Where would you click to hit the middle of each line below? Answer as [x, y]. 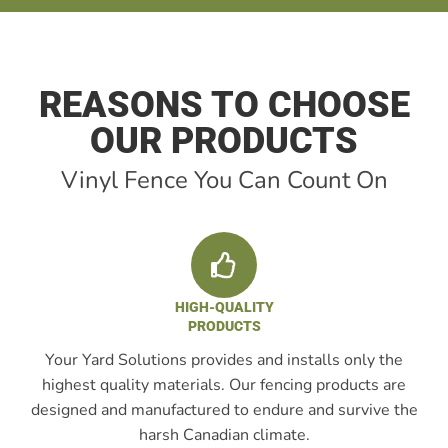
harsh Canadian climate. [224, 435]
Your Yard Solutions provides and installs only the [224, 360]
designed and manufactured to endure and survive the [224, 410]
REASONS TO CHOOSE [224, 105]
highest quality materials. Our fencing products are [224, 385]
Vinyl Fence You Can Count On [224, 180]
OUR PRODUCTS [224, 141]
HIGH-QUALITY [224, 307]
